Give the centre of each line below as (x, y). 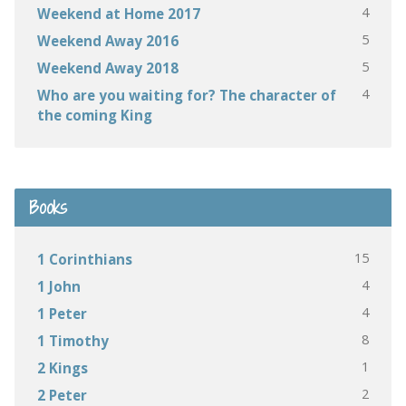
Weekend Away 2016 (107, 40)
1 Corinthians (84, 259)
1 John (58, 286)
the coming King (94, 115)
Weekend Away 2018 (107, 68)
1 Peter (62, 313)
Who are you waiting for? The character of (186, 95)
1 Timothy (72, 340)
